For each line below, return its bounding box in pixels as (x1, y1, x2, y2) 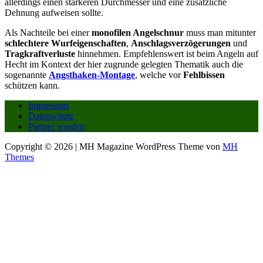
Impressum (28, 100, 69, 110)
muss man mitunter (186, 27, 256, 38)
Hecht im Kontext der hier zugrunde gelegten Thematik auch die (5, 59, 243, 69)
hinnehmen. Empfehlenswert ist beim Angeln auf (77, 48, 258, 59)
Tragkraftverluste (5, 48, 77, 59)
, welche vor (135, 69, 183, 80)
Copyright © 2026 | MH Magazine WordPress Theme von (5, 141, 222, 151)
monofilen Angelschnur (92, 27, 186, 38)
